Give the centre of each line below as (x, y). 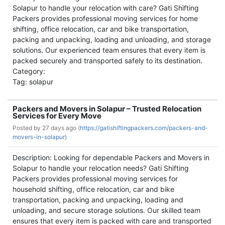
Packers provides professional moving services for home (105, 18)
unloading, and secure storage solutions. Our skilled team (106, 210)
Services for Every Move (57, 116)
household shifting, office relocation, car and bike (93, 189)
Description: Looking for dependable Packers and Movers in (111, 157)
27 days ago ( (61, 128)
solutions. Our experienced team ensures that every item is (109, 50)
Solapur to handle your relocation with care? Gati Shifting (106, 8)
